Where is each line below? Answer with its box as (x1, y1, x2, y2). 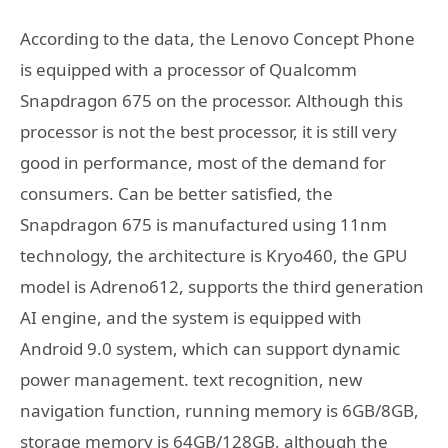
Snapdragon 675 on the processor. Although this (20, 89, 403, 112)
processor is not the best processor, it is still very (20, 120, 397, 143)
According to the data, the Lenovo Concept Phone (20, 27, 415, 50)
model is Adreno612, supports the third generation (20, 275, 424, 298)
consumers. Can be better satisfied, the (20, 182, 333, 205)
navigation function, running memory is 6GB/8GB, (20, 399, 419, 422)
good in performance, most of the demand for (20, 151, 386, 174)
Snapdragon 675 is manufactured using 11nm (20, 213, 387, 236)
